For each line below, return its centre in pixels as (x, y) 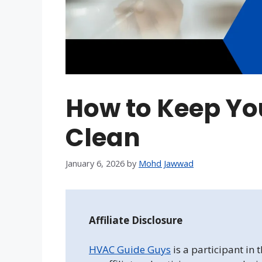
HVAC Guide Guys (130, 249)
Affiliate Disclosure (136, 220)
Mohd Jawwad (166, 163)
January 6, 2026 (95, 163)
